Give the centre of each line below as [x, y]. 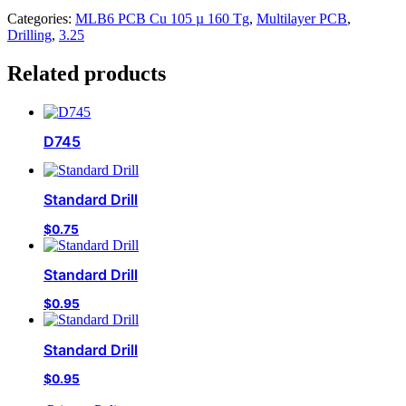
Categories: [41, 18]
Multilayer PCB [302, 18]
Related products [87, 73]
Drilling [29, 34]
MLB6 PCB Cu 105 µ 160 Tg [162, 18]
